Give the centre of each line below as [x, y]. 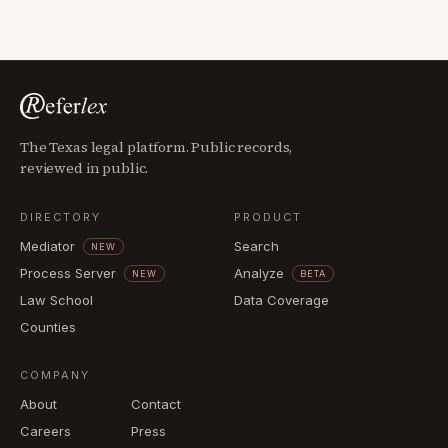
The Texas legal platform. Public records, [156, 147]
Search [256, 246]
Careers [45, 431]
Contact [156, 404]
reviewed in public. [84, 168]
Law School [56, 300]
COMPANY [55, 375]
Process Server [68, 273]
